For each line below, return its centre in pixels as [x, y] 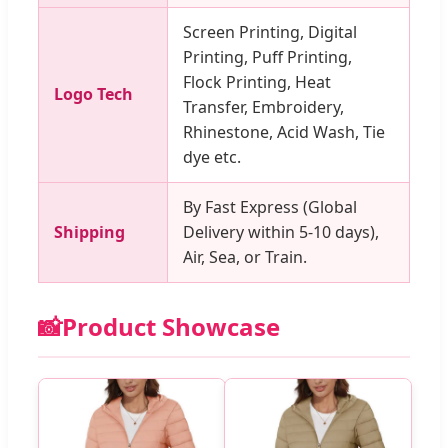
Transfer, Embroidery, [263, 107]
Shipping [89, 232]
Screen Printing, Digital [270, 32]
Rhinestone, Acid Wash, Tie [284, 132]
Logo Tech [93, 94]
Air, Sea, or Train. [245, 257]
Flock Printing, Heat [257, 82]
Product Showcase [171, 327]
